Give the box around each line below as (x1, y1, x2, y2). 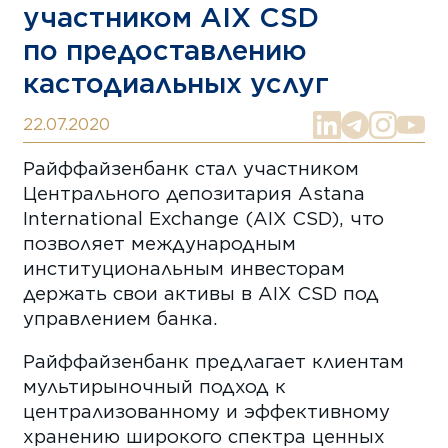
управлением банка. (23, 306, 219, 329)
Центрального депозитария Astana (23, 181, 366, 204)
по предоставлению (23, 32, 308, 67)
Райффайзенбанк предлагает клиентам (23, 350, 405, 373)
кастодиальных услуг (23, 65, 330, 100)
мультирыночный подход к (23, 375, 287, 398)
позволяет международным (23, 231, 297, 254)
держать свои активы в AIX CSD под (23, 281, 380, 304)
